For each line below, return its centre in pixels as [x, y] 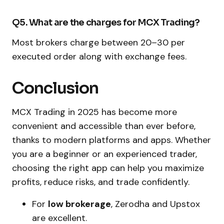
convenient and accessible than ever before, [104, 126]
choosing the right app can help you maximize [108, 168]
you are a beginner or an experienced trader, [104, 154]
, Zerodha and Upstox [155, 204]
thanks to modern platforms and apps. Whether [111, 140]
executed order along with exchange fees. [99, 56]
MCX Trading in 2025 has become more [94, 112]
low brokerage [79, 204]
